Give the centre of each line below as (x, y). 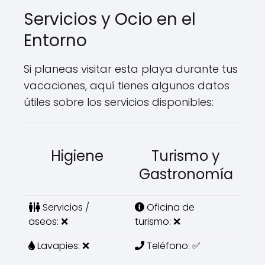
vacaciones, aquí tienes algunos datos (127, 85)
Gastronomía (186, 174)
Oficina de (169, 207)
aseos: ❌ (48, 222)
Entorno (55, 41)
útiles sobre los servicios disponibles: (119, 102)
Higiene (77, 156)
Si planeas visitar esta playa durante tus (131, 69)
